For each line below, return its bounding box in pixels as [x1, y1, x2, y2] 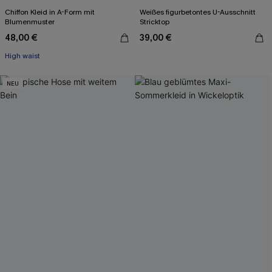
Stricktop [140, 17, 169, 27]
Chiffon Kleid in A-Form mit [5, 7, 95, 17]
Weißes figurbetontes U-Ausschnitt [140, 7, 256, 17]
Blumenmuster [5, 17, 55, 27]
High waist [5, 51, 40, 61]
